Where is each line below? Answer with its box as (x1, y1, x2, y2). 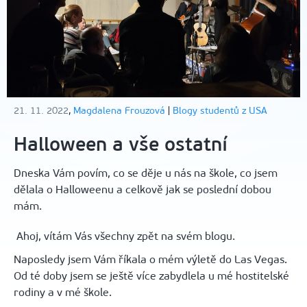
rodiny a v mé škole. (14, 285, 114, 299)
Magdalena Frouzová (73, 104, 165, 116)
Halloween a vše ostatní (14, 132, 228, 156)
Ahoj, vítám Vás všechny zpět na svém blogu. (14, 229, 235, 243)
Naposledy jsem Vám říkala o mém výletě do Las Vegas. (14, 252, 287, 266)
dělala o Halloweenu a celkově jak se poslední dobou (14, 182, 271, 196)
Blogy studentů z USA (173, 104, 267, 116)
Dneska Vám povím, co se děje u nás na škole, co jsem (14, 166, 278, 180)
